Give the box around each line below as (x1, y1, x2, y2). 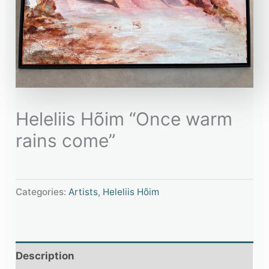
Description (16, 249, 75, 262)
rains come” (16, 129, 116, 151)
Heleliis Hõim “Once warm (16, 107, 233, 130)
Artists (68, 186, 98, 198)
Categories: (16, 186, 69, 198)
